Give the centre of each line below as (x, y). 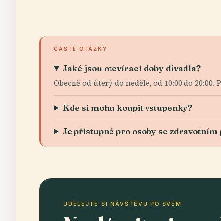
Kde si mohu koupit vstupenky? (128, 107)
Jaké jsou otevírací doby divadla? (132, 68)
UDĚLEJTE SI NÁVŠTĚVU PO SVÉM (123, 204)
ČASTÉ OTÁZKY (81, 49)
